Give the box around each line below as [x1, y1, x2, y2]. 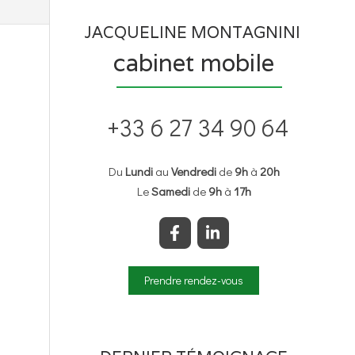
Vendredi [170, 163, 216, 179]
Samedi [151, 183, 190, 199]
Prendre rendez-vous [144, 273, 243, 288]
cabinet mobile [113, 48, 274, 78]
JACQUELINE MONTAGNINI [83, 22, 304, 43]
